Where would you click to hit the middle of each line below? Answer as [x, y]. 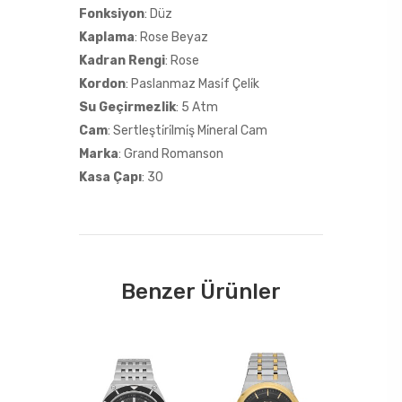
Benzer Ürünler [201, 292]
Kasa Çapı [111, 178]
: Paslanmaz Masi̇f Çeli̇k [193, 84]
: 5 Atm [197, 108]
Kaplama [107, 38]
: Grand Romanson [171, 154]
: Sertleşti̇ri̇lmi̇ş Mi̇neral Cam [188, 131]
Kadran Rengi [122, 61]
